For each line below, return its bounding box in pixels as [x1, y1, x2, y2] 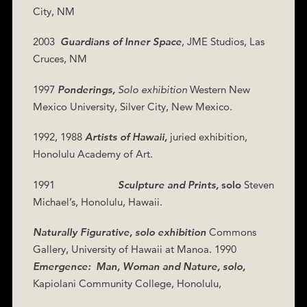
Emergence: [32, 260, 90, 273]
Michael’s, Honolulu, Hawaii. [32, 195, 162, 208]
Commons [208, 225, 256, 238]
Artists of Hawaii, [82, 130, 167, 143]
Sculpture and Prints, [117, 177, 219, 191]
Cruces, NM [32, 52, 87, 65]
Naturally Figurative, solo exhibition [32, 225, 209, 238]
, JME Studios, [181, 35, 247, 48]
